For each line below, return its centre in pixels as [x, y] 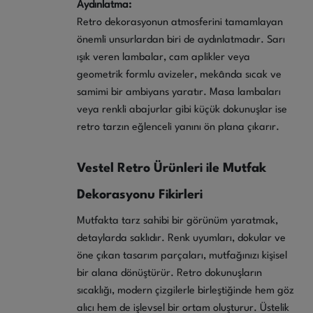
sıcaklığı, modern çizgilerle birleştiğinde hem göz [185, 291]
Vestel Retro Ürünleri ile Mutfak [172, 168]
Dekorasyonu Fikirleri [140, 195]
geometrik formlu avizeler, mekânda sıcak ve [179, 75]
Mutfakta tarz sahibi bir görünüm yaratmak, [177, 221]
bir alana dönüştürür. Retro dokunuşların [169, 273]
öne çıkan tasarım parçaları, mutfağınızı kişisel [182, 256]
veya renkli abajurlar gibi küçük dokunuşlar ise [182, 110]
